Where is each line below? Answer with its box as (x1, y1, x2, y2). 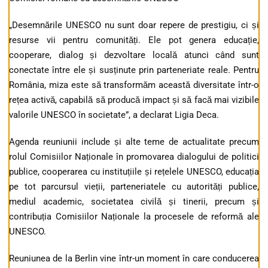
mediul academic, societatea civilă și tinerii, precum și (9, 196, 259, 208)
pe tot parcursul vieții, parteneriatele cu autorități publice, (9, 181, 259, 193)
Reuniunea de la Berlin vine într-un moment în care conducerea (9, 253, 259, 264)
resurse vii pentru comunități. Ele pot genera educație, (9, 35, 259, 46)
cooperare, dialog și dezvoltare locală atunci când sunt (9, 50, 259, 61)
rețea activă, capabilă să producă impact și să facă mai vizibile (9, 95, 259, 106)
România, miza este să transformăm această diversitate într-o (9, 80, 259, 91)
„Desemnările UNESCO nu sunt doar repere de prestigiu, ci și (9, 20, 259, 31)
